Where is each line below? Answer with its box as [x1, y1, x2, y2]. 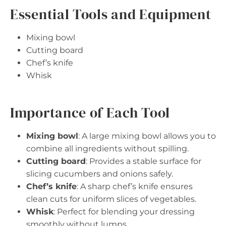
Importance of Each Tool [10, 103, 171, 123]
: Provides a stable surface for [86, 156, 201, 166]
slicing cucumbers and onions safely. [26, 169, 173, 179]
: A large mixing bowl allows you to [78, 131, 216, 141]
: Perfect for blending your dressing [53, 207, 195, 217]
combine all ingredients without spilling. [26, 144, 189, 154]
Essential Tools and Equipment [10, 5, 211, 24]
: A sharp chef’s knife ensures [77, 182, 193, 192]
